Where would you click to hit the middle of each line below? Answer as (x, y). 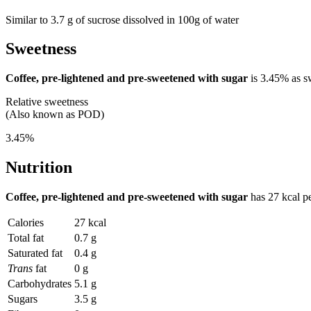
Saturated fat (35, 253)
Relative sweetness (47, 102)
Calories (26, 223)
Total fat (26, 238)
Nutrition (39, 168)
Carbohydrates (40, 284)
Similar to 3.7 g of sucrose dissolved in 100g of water (122, 19)
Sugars (23, 299)
